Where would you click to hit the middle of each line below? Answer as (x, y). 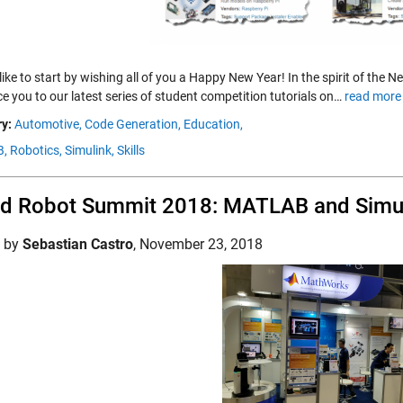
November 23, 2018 (201, 244)
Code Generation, (133, 124)
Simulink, (90, 150)
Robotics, (36, 150)
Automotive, (48, 124)
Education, (213, 124)
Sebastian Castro (78, 244)
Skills (131, 150)
